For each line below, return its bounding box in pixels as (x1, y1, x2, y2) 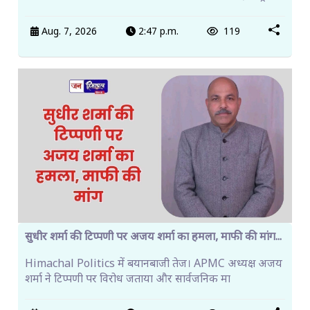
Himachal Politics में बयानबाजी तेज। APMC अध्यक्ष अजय (25, 257, 282, 272)
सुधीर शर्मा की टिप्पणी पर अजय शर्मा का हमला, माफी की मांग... (25, 230, 282, 245)
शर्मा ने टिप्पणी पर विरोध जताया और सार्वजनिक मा (25, 273, 230, 287)
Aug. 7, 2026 (39, 25, 98, 39)
